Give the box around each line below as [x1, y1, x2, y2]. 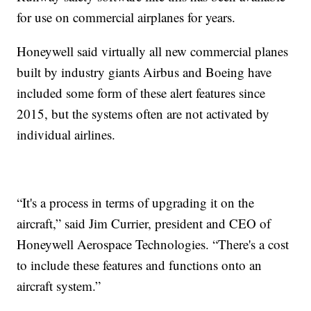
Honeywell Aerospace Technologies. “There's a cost [17, 235, 289, 253]
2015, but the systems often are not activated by [17, 104, 270, 122]
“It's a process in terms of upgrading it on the [17, 193, 255, 211]
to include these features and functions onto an [17, 255, 262, 274]
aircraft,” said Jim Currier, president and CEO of [17, 214, 271, 232]
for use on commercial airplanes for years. [17, 8, 236, 26]
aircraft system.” [17, 276, 101, 294]
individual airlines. [17, 125, 116, 143]
